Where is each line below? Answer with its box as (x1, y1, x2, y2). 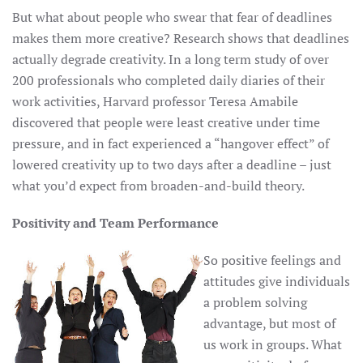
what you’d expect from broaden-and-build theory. (12, 177, 305, 194)
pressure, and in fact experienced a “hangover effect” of (12, 135, 329, 152)
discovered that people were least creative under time (12, 113, 320, 131)
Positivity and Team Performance (12, 214, 219, 232)
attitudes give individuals (203, 272, 350, 290)
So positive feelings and (203, 251, 341, 269)
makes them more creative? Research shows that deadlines (12, 29, 349, 47)
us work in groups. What (203, 335, 342, 353)
